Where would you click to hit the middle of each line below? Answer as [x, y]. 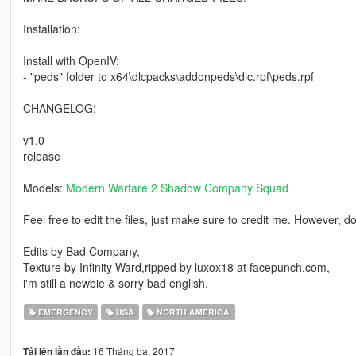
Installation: [51, 29]
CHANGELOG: [59, 108]
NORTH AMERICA [192, 312]
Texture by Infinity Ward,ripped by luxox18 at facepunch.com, [176, 267]
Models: [44, 188]
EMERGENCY [65, 312]
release [41, 156]
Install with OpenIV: [71, 61]
